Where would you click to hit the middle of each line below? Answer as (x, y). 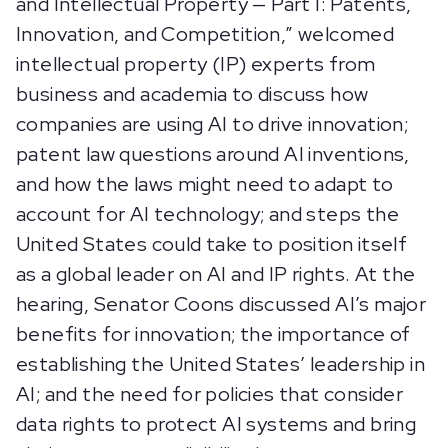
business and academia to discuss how (192, 94)
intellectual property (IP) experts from (196, 64)
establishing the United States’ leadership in (220, 364)
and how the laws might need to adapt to (205, 184)
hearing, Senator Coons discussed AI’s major (221, 304)
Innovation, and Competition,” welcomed (205, 34)
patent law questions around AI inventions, (213, 154)
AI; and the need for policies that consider (210, 394)
